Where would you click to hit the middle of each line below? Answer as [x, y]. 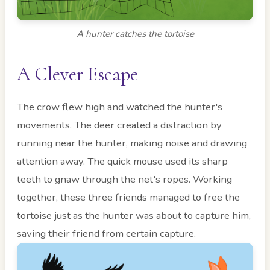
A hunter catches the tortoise [135, 33]
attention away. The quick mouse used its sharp [122, 161]
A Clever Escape [77, 74]
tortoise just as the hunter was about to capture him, [134, 215]
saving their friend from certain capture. [106, 233]
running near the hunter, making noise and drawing [132, 143]
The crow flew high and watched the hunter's [120, 107]
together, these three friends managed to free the [128, 197]
